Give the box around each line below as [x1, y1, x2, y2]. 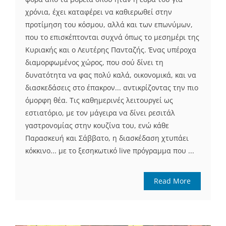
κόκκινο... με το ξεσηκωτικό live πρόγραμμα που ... [25, 146, 194, 156]
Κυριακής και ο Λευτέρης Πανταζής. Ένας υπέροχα [25, 45, 196, 55]
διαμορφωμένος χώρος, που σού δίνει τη [25, 58, 163, 68]
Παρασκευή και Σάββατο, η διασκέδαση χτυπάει [25, 133, 189, 143]
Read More [154, 176, 191, 186]
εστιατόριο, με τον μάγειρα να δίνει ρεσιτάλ [25, 108, 175, 118]
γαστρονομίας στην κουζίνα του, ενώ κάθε [25, 121, 169, 131]
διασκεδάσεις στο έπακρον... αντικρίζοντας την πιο [25, 83, 198, 93]
